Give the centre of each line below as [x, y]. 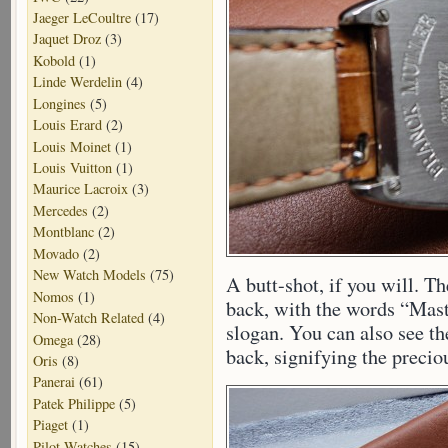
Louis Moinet [72, 146]
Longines [59, 103]
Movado [56, 253]
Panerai [54, 382]
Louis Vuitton [72, 167]
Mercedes [60, 210]
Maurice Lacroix [80, 189]
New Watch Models [89, 275]
